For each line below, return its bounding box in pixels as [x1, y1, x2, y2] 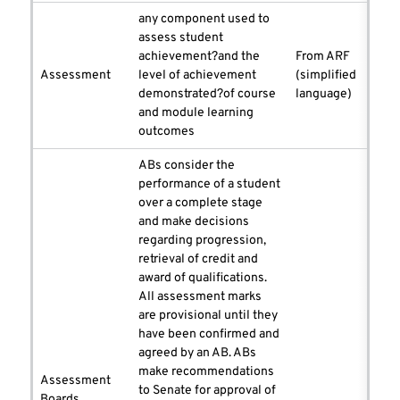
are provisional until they [138, 308, 278, 324]
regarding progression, [138, 233, 266, 249]
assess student [138, 30, 223, 46]
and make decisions [138, 214, 249, 230]
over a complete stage [138, 196, 262, 212]
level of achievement [138, 68, 256, 84]
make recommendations [138, 364, 274, 380]
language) [296, 87, 352, 103]
